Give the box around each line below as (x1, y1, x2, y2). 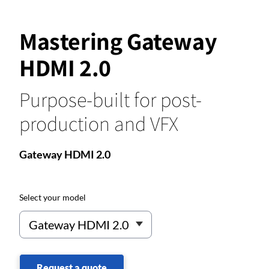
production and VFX (19, 109, 178, 137)
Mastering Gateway (19, 25, 217, 56)
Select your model (19, 192, 86, 203)
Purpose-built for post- (19, 85, 202, 113)
